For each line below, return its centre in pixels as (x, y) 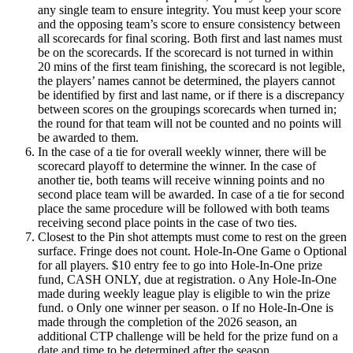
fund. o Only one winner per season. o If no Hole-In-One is (186, 307)
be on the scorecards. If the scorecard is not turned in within (186, 52)
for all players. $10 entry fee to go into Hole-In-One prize (180, 265)
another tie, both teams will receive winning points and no (181, 180)
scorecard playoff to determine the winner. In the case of (177, 165)
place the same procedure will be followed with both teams (184, 208)
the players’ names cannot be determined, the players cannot (186, 80)
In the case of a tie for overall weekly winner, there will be (182, 151)
